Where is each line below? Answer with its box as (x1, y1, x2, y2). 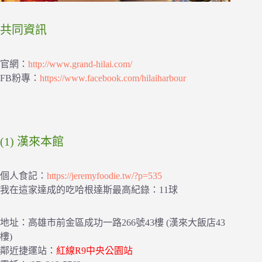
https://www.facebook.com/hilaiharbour (40, 73, 186, 83)
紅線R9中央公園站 (56, 245, 133, 256)
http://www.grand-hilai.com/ (28, 58, 132, 69)
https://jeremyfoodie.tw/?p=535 (47, 170, 162, 181)
